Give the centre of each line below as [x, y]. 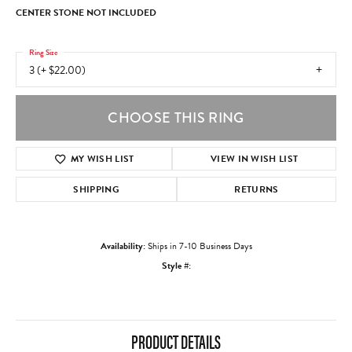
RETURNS [257, 190]
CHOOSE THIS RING [176, 118]
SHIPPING [96, 190]
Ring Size [43, 51]
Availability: [123, 246]
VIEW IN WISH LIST [254, 159]
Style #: [176, 266]
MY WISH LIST [102, 159]
